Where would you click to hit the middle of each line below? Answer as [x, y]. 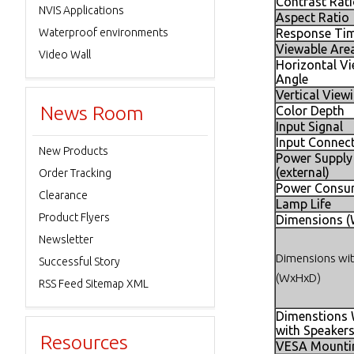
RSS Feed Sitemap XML [94, 284]
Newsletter [66, 239]
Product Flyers [74, 217]
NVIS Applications [81, 10]
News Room [92, 113]
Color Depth [310, 111]
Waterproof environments [104, 32]
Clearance [63, 195]
